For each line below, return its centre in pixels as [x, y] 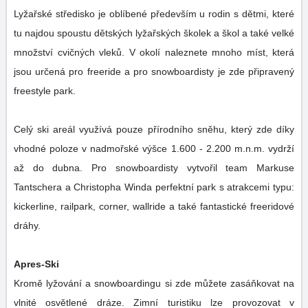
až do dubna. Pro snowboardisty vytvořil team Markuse [53, 168]
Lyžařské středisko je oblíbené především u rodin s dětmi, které [154, 14]
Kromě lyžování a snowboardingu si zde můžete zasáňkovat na [154, 283]
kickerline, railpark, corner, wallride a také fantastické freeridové [154, 206]
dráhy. [29, 225]
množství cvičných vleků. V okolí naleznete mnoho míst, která [154, 52]
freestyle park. [46, 91]
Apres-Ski [36, 264]
